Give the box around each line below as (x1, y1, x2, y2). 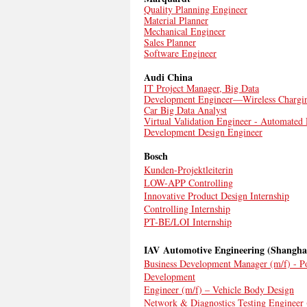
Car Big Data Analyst (144, 103, 227, 116)
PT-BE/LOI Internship (144, 215, 232, 228)
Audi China (144, 70, 193, 84)
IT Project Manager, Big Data (144, 82, 259, 95)
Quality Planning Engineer (144, 3, 247, 16)
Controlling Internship (144, 202, 230, 215)
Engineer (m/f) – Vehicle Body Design (144, 283, 294, 296)
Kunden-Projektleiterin (144, 163, 233, 176)
